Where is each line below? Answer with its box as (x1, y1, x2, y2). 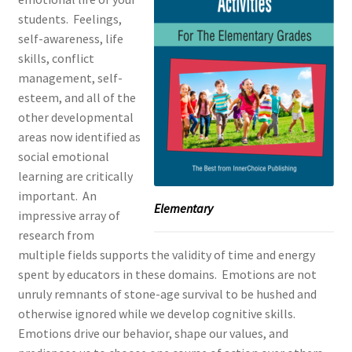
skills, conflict (17, 49, 94, 66)
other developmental (17, 108, 134, 125)
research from (17, 226, 94, 243)
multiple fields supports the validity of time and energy (17, 246, 315, 262)
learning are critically (17, 167, 133, 184)
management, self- (17, 69, 123, 86)
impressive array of (17, 207, 120, 223)
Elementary (154, 200, 214, 216)
